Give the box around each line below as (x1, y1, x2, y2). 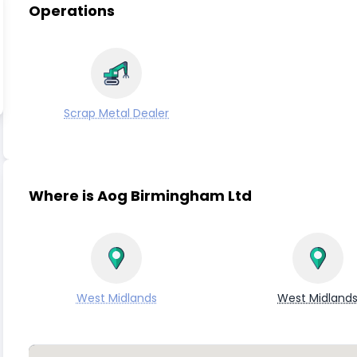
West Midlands (76, 290, 157, 306)
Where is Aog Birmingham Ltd (29, 186, 252, 206)
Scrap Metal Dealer (64, 105, 170, 121)
